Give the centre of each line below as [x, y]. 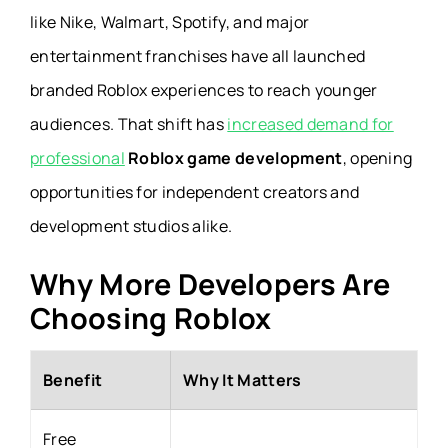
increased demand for [310, 123]
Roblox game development [235, 157]
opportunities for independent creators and [195, 191]
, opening [377, 157]
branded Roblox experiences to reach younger [204, 89]
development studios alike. [131, 225]
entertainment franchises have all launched [198, 55]
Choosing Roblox [151, 317]
